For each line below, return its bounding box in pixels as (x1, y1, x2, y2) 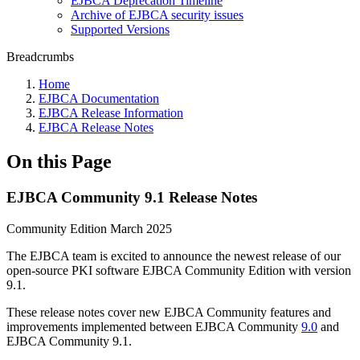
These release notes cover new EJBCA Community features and (6, 305, 331, 319)
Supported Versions (71, 22, 170, 36)
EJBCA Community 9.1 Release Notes (6, 188, 257, 206)
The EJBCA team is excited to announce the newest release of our (6, 248, 341, 263)
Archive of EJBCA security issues (71, 8, 243, 22)
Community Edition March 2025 (6, 221, 172, 235)
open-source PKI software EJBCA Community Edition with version (6, 263, 351, 277)
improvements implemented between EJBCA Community (6, 319, 301, 333)
